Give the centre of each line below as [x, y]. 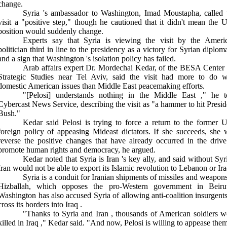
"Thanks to [42, 214]
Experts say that [53, 40]
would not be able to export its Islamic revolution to [96, 168]
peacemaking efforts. [172, 86]
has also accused [66, 195]
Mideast [105, 131]
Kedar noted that [51, 159]
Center [214, 68]
